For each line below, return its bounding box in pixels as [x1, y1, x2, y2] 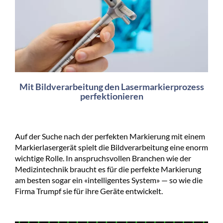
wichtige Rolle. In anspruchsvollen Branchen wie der [15, 153, 191, 163]
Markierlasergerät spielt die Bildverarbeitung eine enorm [15, 142, 208, 152]
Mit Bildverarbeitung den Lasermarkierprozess [19, 81, 204, 93]
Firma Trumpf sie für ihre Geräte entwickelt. [15, 186, 163, 196]
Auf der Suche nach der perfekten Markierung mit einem [15, 131, 205, 141]
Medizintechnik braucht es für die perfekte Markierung [15, 164, 201, 174]
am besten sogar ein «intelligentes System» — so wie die [15, 175, 203, 185]
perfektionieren [80, 91, 143, 102]
